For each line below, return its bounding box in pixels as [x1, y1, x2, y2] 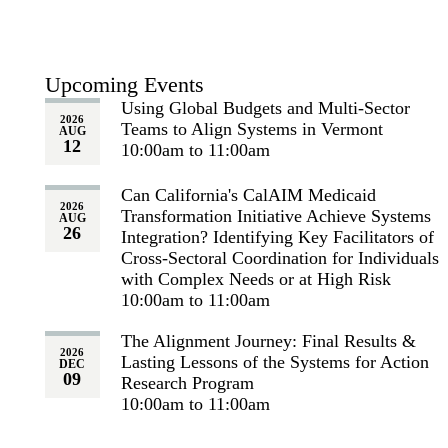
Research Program [120, 373, 254, 393]
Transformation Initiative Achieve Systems [120, 206, 431, 226]
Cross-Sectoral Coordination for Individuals [120, 248, 439, 268]
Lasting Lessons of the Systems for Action [120, 352, 429, 372]
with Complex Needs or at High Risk [120, 269, 391, 289]
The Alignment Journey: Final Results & [120, 331, 416, 351]
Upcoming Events [44, 73, 204, 97]
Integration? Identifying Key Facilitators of [120, 227, 434, 247]
